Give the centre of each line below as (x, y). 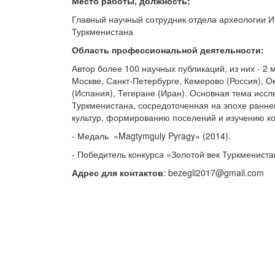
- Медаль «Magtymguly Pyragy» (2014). (151, 136)
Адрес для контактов (118, 172)
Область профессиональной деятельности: (168, 50)
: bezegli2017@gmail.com (214, 172)
